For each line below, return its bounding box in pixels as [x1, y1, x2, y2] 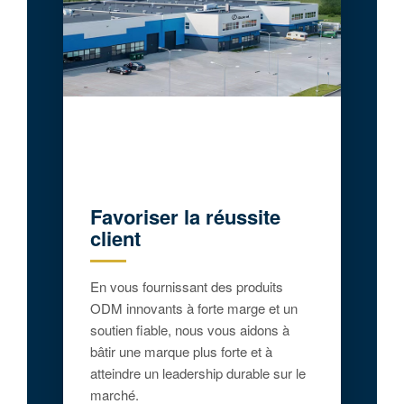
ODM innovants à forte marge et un [90, 298, 298, 317]
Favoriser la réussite [90, 202, 280, 231]
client [90, 224, 141, 252]
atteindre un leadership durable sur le [90, 363, 306, 382]
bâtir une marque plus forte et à [90, 342, 272, 361]
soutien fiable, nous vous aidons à [90, 320, 289, 339]
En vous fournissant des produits [90, 277, 283, 296]
